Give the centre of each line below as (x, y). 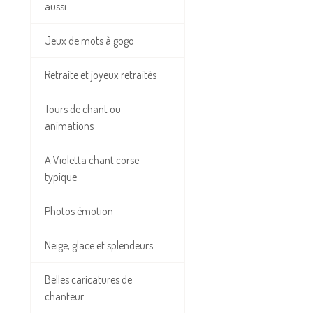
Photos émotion (79, 211)
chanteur (64, 297)
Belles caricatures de (88, 280)
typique (61, 177)
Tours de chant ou (83, 109)
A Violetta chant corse (92, 160)
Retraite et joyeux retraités (101, 75)
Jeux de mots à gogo (89, 41)
